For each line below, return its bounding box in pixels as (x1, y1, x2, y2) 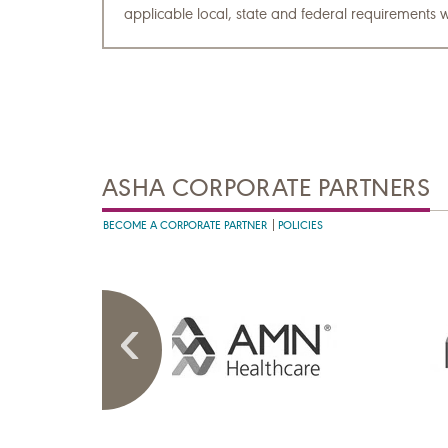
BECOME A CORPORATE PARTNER (103, 218, 267, 232)
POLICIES (278, 218, 323, 232)
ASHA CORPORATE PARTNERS (102, 172, 431, 203)
